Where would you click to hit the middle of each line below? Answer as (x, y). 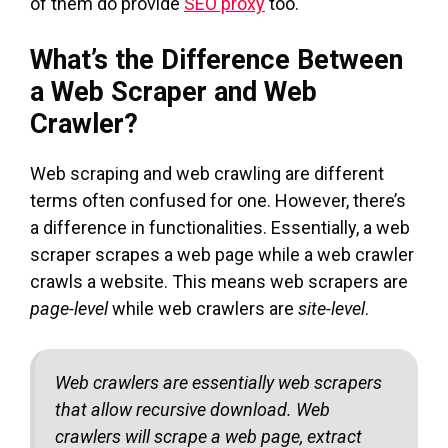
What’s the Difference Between (216, 59)
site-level (331, 308)
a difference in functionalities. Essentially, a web (220, 227)
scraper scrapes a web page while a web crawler (222, 254)
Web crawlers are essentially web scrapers (218, 382)
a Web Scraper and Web (173, 91)
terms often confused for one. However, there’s (218, 200)
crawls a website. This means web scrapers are (219, 281)
